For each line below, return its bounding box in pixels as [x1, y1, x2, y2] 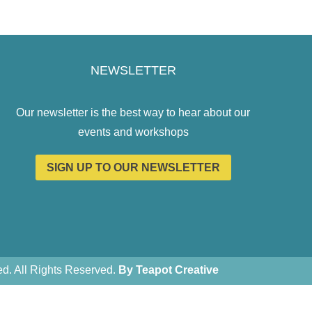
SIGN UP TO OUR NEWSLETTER [46, 161, 220, 173]
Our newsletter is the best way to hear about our [16, 106, 251, 118]
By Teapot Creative [118, 263, 219, 276]
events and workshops [77, 125, 189, 138]
